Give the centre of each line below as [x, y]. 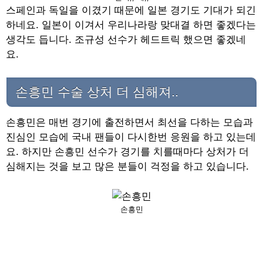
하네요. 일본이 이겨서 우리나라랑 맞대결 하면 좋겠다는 [131, 25]
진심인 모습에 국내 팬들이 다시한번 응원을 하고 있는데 [131, 137]
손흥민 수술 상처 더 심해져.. [97, 92]
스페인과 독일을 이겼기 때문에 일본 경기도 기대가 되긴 [131, 10]
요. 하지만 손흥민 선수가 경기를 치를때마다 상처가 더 [127, 152]
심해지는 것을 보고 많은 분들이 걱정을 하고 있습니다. [127, 166]
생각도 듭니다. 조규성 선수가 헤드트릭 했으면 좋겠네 [126, 40]
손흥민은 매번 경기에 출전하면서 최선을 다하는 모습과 [129, 122]
